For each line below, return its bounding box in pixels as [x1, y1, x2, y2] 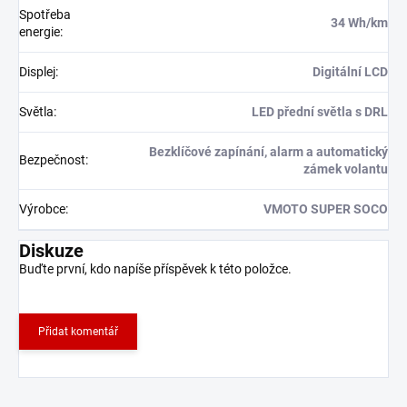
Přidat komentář [38, 325, 118, 339]
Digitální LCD [313, 65, 388, 80]
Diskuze [19, 240, 84, 263]
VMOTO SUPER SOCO [263, 202, 388, 217]
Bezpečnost [19, 153, 85, 168]
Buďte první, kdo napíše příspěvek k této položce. [19, 262, 292, 277]
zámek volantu [303, 162, 388, 177]
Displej [19, 65, 55, 80]
